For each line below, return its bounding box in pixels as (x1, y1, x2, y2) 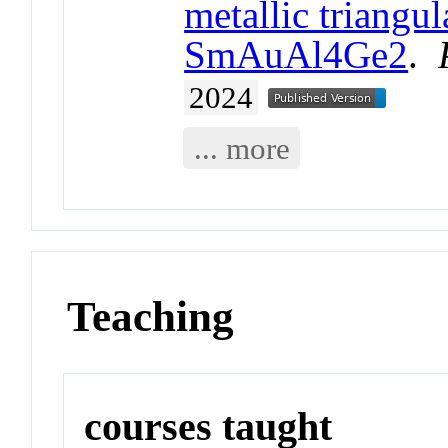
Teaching (67, 293, 235, 341)
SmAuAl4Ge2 (184, 33, 409, 77)
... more (193, 130, 290, 166)
